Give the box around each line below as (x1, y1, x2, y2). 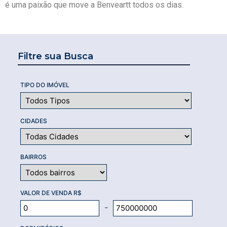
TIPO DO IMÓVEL (20, 81, 69, 89)
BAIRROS (20, 153, 47, 161)
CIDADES (20, 117, 47, 125)
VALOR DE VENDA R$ (20, 188, 82, 197)
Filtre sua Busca (18, 50, 93, 62)
